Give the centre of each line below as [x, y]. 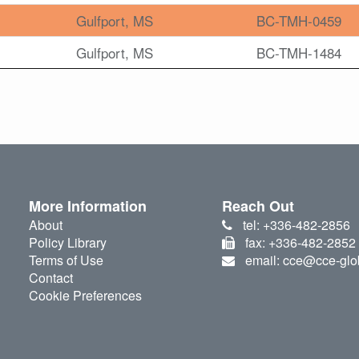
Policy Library [67, 243]
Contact [50, 278]
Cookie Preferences [85, 296]
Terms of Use [66, 260]
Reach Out [258, 206]
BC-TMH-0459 [299, 21]
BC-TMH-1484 [299, 53]
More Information [87, 206]
